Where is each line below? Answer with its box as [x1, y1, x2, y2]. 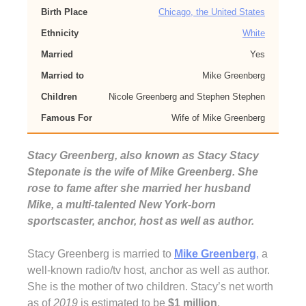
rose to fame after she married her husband [27, 182, 251, 194]
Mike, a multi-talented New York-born [27, 199, 216, 210]
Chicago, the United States [158, 7, 265, 17]
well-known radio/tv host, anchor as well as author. [27, 264, 270, 276]
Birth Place [41, 7, 87, 17]
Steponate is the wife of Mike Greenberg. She [27, 166, 258, 178]
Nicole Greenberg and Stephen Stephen [109, 92, 265, 102]
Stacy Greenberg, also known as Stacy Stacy [27, 150, 259, 161]
